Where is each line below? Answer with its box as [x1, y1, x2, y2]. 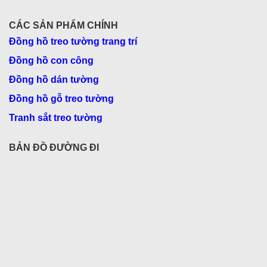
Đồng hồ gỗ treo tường [9, 93, 114, 104]
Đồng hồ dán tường [9, 74, 99, 85]
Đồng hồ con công [9, 55, 94, 66]
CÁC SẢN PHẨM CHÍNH [9, 20, 118, 30]
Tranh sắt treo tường [9, 112, 103, 123]
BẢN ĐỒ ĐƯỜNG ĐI [9, 142, 99, 153]
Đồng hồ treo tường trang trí [9, 36, 137, 46]
